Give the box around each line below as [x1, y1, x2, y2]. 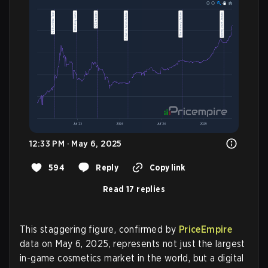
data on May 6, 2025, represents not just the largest [20, 237, 245, 249]
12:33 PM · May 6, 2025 [29, 138, 122, 149]
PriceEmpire [178, 223, 233, 235]
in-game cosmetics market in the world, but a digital [20, 252, 244, 264]
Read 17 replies [103, 184, 165, 194]
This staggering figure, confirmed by [20, 223, 179, 235]
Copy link [150, 162, 185, 172]
